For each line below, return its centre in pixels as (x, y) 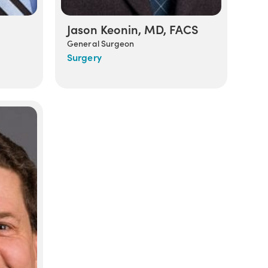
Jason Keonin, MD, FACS (133, 28)
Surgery (84, 57)
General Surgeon (101, 43)
